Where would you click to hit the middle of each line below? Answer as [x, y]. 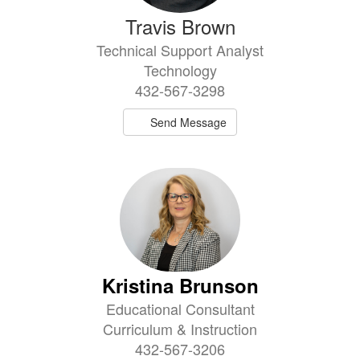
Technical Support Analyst [180, 49]
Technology [180, 70]
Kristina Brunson [180, 285]
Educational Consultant [180, 308]
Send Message [189, 122]
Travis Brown [180, 26]
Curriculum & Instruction [180, 328]
